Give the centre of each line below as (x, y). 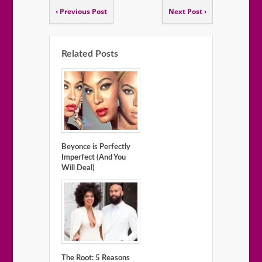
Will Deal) (78, 168)
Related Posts (90, 54)
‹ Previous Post (81, 12)
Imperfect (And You (94, 158)
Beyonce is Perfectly (96, 147)
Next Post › (187, 12)
